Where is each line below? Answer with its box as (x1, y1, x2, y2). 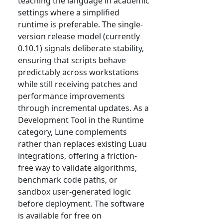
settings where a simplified (18, 7, 119, 18)
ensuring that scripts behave (18, 55, 126, 66)
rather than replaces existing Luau (18, 138, 147, 150)
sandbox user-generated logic (18, 186, 131, 198)
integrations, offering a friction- (18, 150, 137, 162)
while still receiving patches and (18, 79, 137, 90)
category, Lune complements (18, 126, 127, 138)
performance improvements (18, 91, 125, 102)
